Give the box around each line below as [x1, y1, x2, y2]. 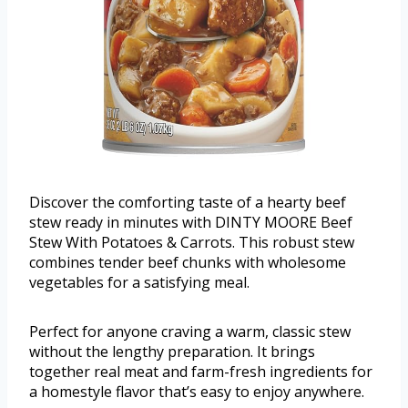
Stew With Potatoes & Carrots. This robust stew [29, 231, 354, 252]
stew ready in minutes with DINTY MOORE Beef [29, 211, 352, 232]
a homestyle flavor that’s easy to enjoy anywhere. [29, 381, 364, 402]
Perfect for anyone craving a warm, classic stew [29, 321, 351, 342]
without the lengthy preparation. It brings [29, 341, 315, 362]
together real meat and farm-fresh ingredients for [29, 361, 372, 382]
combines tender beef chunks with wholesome [29, 251, 346, 272]
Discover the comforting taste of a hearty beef [29, 191, 346, 212]
